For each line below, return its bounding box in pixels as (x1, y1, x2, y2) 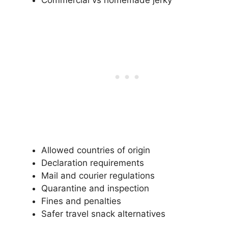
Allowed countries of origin (41, 145, 150, 155)
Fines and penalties (41, 195, 121, 206)
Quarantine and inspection (41, 183, 149, 193)
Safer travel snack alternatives (41, 208, 165, 219)
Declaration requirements (41, 157, 144, 168)
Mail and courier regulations (41, 170, 155, 181)
